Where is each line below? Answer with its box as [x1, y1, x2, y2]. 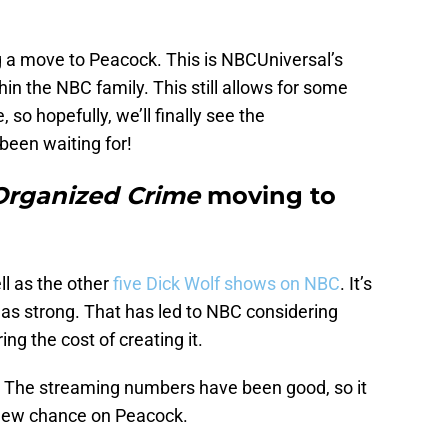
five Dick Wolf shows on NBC [113, 273, 340, 295]
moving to [200, 181, 336, 211]
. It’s [340, 273, 372, 295]
